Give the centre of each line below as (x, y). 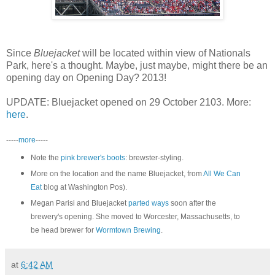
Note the (45, 157)
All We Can (222, 173)
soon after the (192, 203)
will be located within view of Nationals (166, 53)
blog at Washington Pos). (84, 187)
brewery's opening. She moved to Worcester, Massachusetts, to (135, 216)
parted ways (148, 203)
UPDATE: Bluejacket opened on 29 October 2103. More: (129, 102)
